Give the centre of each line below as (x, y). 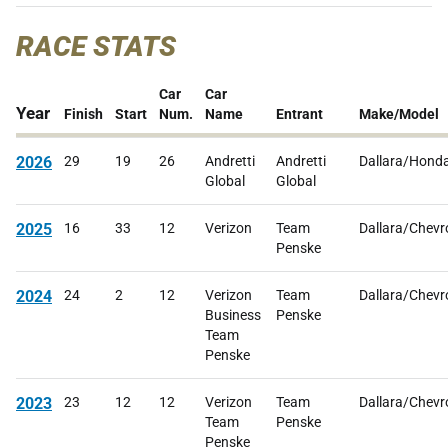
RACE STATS (96, 46)
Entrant (299, 114)
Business (233, 315)
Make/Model (399, 114)
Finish (83, 114)
